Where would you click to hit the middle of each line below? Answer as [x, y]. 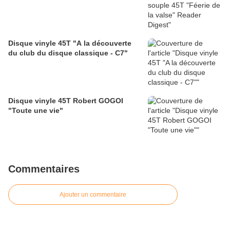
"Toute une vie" [36, 111]
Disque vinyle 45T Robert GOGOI [66, 101]
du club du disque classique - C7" [68, 53]
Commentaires [44, 169]
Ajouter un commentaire [93, 195]
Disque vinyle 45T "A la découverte [70, 43]
